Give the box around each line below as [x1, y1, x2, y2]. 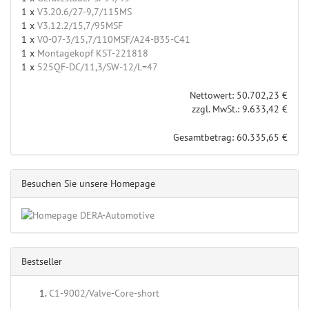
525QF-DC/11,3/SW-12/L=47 [37, 61, 158, 74]
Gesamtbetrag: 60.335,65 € [173, 131, 288, 144]
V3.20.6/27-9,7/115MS [37, 6, 132, 19]
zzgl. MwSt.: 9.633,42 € [192, 103, 288, 116]
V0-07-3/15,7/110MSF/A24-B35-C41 [37, 33, 190, 46]
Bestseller [21, 255, 62, 268]
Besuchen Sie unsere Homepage [21, 177, 155, 190]
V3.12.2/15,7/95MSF [37, 19, 123, 32]
